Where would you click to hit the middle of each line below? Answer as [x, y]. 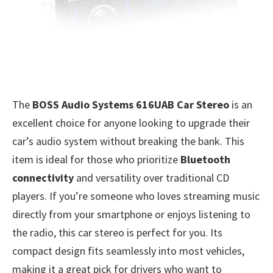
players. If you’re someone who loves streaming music [136, 196]
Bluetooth [205, 160]
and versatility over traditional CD [151, 178]
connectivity [43, 178]
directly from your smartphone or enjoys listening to [131, 214]
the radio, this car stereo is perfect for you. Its [117, 233]
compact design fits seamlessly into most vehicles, [128, 251]
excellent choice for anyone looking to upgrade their [131, 123]
